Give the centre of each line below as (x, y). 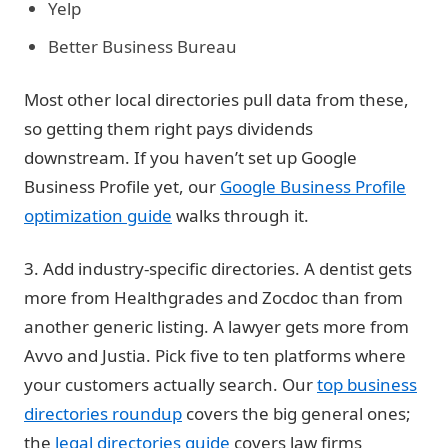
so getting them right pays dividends (168, 128)
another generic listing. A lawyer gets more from (216, 326)
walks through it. (240, 215)
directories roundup (103, 413)
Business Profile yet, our (122, 186)
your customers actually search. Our (170, 384)
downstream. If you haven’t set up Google (190, 157)
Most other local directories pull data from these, (216, 99)
